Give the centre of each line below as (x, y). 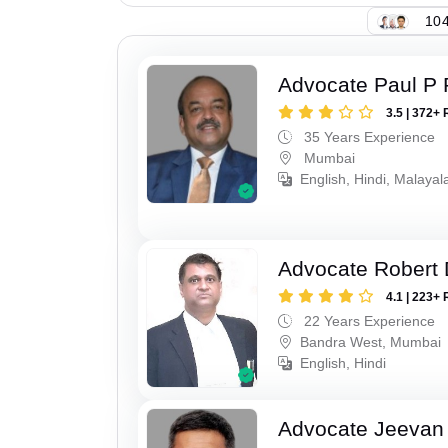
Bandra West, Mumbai (371, 341)
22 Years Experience (368, 320)
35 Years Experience (368, 137)
